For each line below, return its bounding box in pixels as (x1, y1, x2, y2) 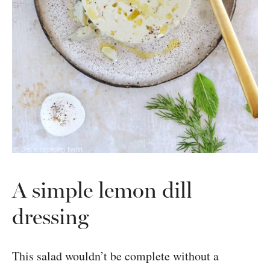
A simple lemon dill (12, 177, 192, 203)
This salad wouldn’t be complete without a (12, 247, 219, 264)
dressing (12, 203, 89, 230)
